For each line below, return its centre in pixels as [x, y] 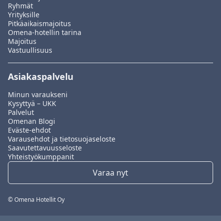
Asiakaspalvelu [41, 77]
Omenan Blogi [32, 121]
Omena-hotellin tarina [45, 33]
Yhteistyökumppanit [41, 157]
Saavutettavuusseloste [45, 148]
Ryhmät [20, 6]
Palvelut [21, 112]
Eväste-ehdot [29, 130]
